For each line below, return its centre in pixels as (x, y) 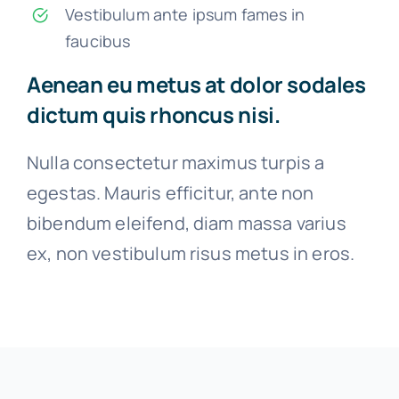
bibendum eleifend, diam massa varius (186, 223)
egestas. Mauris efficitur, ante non (170, 192)
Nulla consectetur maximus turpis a (175, 162)
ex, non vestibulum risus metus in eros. (191, 253)
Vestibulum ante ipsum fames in (185, 15)
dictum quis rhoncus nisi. (153, 114)
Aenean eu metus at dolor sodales (196, 84)
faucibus (98, 41)
